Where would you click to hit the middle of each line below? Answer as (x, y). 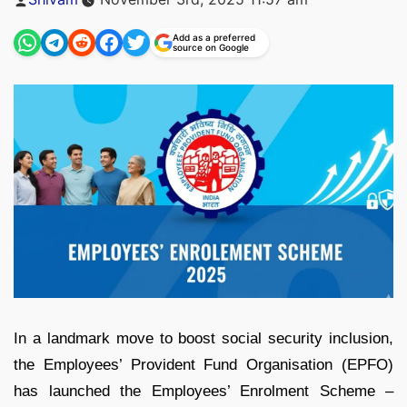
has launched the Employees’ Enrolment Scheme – (203, 392)
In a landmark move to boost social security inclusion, (203, 339)
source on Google (211, 47)
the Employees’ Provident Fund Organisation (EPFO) (203, 365)
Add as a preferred (214, 37)
